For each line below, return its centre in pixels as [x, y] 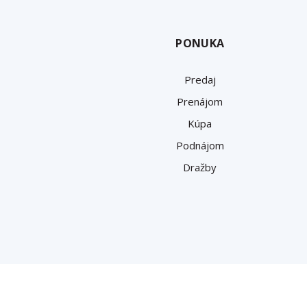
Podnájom [200, 145]
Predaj [200, 79]
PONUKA [200, 43]
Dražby [200, 167]
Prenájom [200, 101]
